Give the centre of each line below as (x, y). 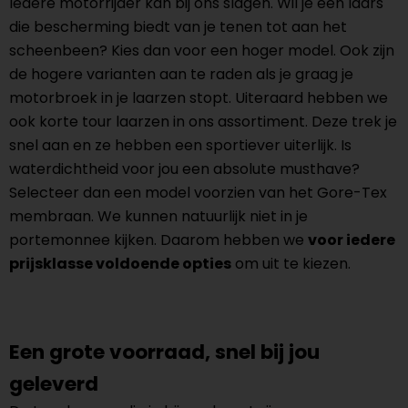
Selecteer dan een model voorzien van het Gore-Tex (198, 193)
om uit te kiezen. (291, 264)
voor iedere (352, 240)
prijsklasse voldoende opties (120, 264)
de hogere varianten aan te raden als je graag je (181, 74)
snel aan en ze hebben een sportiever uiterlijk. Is (180, 145)
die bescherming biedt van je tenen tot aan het (178, 27)
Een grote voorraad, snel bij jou (164, 352)
